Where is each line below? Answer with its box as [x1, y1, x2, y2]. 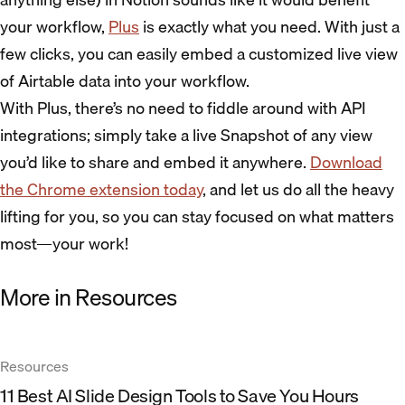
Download [310, 148, 382, 175]
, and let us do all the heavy [202, 175, 394, 202]
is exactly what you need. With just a [139, 13, 400, 40]
